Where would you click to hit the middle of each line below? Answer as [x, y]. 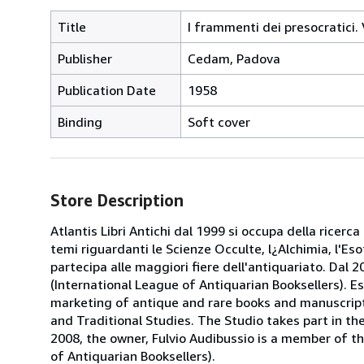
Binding [80, 121]
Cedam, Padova [234, 58]
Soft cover [219, 121]
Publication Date [107, 90]
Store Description [117, 200]
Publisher [85, 58]
